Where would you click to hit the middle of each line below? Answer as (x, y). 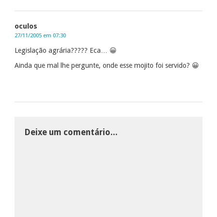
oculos (26, 26)
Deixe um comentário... (71, 132)
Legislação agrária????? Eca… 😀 (66, 50)
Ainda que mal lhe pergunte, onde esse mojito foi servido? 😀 (107, 65)
